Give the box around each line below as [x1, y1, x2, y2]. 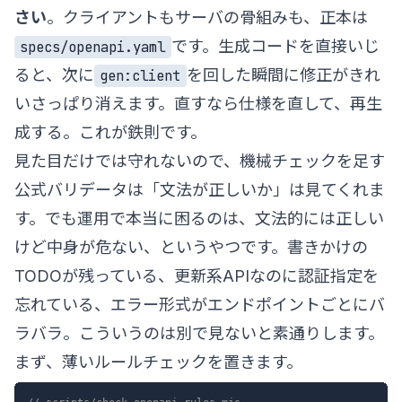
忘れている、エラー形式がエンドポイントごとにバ [14, 294, 385, 314]
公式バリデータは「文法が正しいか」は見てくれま [14, 179, 385, 199]
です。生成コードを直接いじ [170, 36, 380, 56]
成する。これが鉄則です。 [14, 122, 206, 142]
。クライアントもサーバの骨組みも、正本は [47, 7, 368, 27]
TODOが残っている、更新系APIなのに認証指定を [14, 266, 379, 285]
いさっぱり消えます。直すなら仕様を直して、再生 [14, 93, 382, 113]
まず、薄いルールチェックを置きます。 [14, 352, 302, 371]
